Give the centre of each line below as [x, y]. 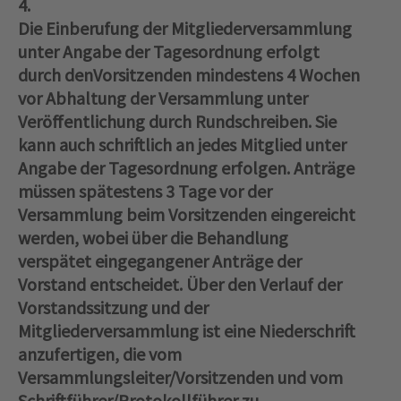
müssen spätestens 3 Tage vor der [145, 192]
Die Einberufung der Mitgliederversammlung [185, 29]
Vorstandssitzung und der [113, 308]
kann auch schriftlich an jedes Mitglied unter [182, 145]
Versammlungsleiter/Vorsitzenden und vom [180, 378]
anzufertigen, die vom [100, 354]
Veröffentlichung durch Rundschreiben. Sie [177, 122]
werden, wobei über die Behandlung [153, 238]
